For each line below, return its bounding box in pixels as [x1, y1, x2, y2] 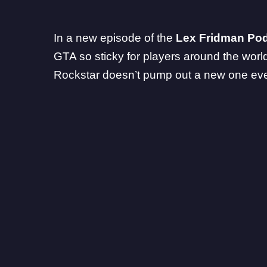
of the [141, 32, 176, 45]
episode [100, 32, 142, 45]
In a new [54, 32, 101, 45]
